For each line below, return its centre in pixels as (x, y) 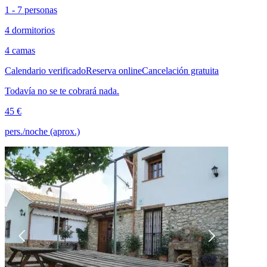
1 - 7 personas (31, 10)
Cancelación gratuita (180, 70)
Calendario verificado (45, 70)
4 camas (20, 50)
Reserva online (114, 70)
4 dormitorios (30, 30)
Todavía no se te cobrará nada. (62, 91)
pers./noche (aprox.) (42, 131)
